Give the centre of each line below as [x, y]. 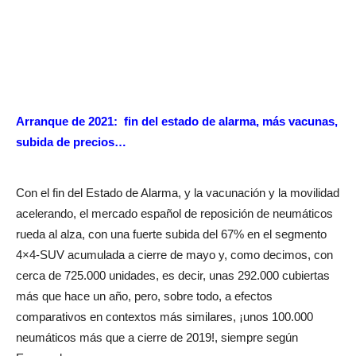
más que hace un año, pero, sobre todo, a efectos [144, 296]
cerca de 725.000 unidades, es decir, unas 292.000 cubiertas [173, 276]
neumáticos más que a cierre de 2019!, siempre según [157, 338]
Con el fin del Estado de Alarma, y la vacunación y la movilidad [178, 193]
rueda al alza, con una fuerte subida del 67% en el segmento [171, 234]
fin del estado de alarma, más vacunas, [231, 122]
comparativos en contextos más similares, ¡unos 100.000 [164, 317]
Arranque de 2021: [67, 122]
